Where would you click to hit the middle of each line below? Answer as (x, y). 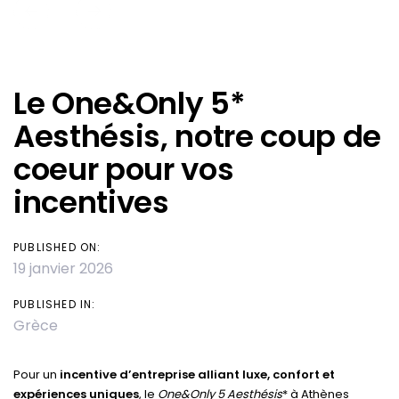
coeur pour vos (124, 169)
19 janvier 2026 (63, 269)
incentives (95, 202)
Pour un (37, 375)
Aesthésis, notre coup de (197, 136)
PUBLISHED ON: (57, 248)
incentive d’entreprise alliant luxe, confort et (197, 375)
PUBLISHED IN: (55, 305)
